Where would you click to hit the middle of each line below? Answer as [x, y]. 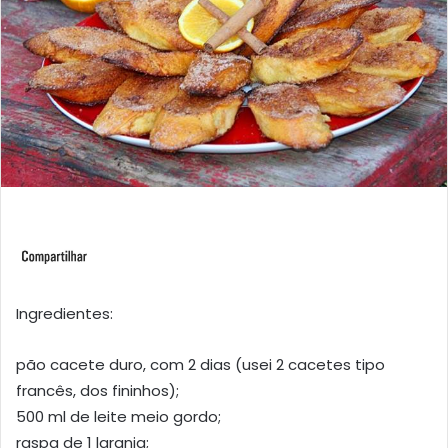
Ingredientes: [64, 314]
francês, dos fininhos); [97, 391]
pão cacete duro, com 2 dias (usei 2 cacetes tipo [200, 365]
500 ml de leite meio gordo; [118, 417]
